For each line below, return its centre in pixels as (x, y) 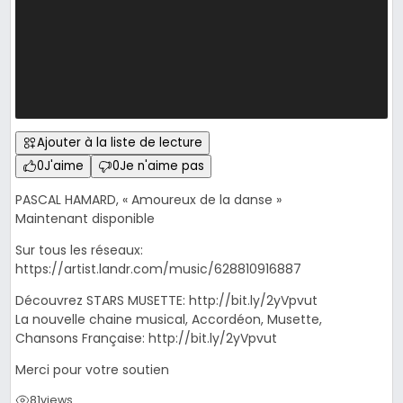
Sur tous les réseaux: (79, 251)
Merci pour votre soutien (92, 370)
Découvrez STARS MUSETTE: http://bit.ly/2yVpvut (166, 301)
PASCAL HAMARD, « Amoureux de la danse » (148, 200)
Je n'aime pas (161, 166)
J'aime (63, 166)
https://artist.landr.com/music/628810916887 (158, 269)
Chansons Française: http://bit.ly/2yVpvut (146, 339)
